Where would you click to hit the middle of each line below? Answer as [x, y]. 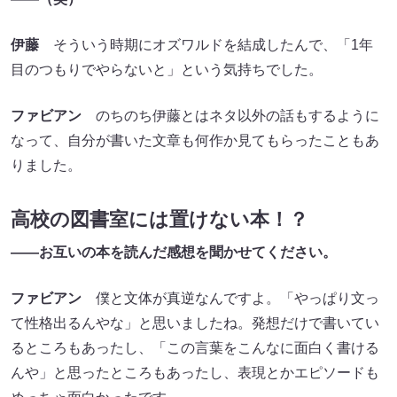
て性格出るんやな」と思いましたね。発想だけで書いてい [195, 323]
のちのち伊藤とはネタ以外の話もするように [230, 115]
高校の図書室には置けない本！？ [160, 220]
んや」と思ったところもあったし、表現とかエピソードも [195, 373]
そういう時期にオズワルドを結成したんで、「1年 [206, 44]
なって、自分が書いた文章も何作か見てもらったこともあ [195, 140]
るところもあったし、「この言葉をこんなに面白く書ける [195, 348]
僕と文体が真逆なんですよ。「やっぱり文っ [230, 299]
